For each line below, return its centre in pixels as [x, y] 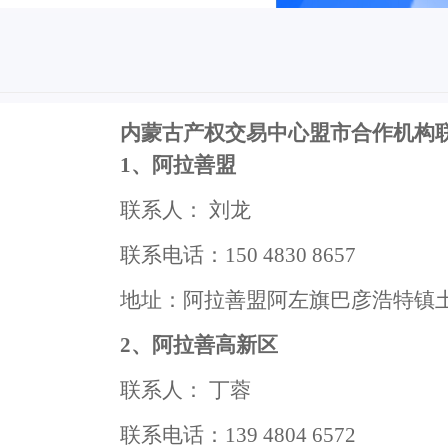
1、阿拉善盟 [177, 165]
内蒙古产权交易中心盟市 [235, 133]
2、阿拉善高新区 [198, 345]
